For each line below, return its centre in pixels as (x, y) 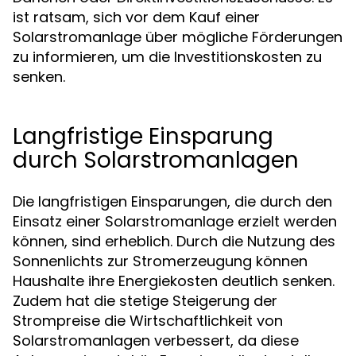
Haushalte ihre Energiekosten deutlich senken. (174, 281)
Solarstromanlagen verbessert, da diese (156, 341)
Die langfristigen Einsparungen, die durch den (172, 201)
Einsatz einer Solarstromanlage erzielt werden (175, 221)
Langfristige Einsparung (143, 136)
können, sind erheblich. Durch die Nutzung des (174, 241)
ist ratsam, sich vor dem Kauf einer (136, 17)
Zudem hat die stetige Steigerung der (145, 301)
